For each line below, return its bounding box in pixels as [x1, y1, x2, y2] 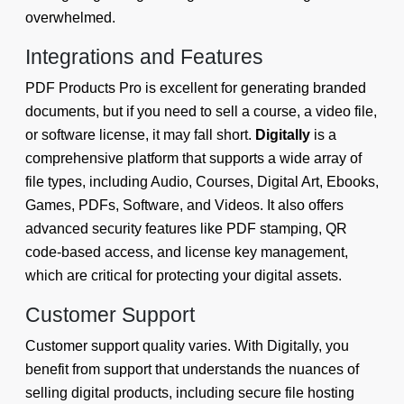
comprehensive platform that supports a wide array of [25, 150, 362, 166]
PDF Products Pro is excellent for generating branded [25, 79, 366, 96]
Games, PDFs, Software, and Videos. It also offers [25, 197, 344, 213]
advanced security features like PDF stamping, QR [25, 220, 347, 236]
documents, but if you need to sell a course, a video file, [25, 103, 377, 119]
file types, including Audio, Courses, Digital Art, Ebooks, [25, 173, 379, 189]
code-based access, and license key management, [25, 243, 348, 260]
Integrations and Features [25, 44, 263, 69]
